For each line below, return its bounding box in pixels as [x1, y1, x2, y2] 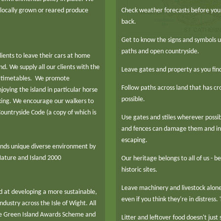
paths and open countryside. [121, 48, 199, 56]
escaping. [121, 137, 147, 145]
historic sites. [121, 166, 157, 174]
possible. [121, 96, 145, 104]
